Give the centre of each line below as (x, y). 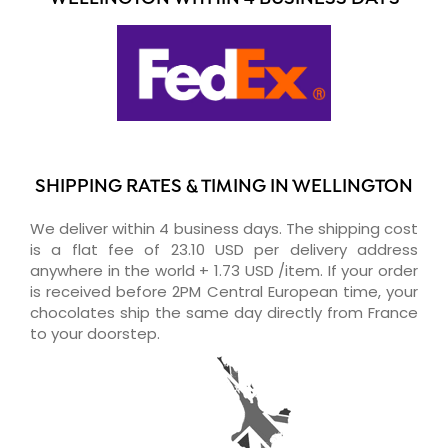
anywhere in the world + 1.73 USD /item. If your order (224, 270)
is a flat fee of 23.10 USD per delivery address (224, 249)
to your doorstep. (95, 333)
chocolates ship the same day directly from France (224, 312)
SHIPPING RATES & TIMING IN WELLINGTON (224, 187)
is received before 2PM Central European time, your (224, 291)
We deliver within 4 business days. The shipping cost (224, 228)
